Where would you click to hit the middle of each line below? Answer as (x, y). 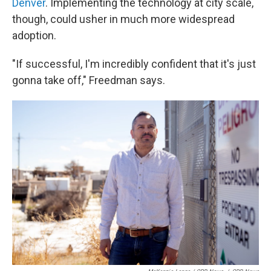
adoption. (34, 36)
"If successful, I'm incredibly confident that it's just (134, 64)
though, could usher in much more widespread (123, 19)
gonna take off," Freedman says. (89, 80)
